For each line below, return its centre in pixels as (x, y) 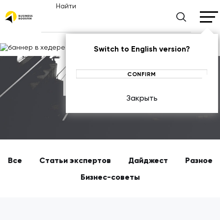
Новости (110, 88)
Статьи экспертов (75, 160)
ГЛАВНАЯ (106, 107)
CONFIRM (142, 74)
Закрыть (142, 98)
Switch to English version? (142, 49)
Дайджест (148, 160)
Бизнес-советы (110, 177)
